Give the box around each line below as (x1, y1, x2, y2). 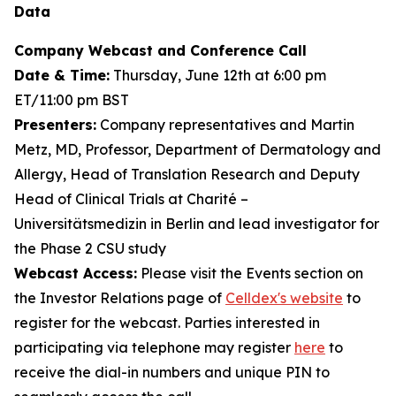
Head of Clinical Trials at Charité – (14, 190, 248, 208)
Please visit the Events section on (137, 264, 363, 282)
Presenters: (14, 116, 96, 133)
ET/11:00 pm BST (14, 91, 129, 109)
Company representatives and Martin (96, 116, 354, 133)
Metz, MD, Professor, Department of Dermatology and (14, 141, 381, 158)
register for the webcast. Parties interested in (14, 314, 320, 331)
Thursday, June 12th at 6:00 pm (110, 66, 326, 84)
